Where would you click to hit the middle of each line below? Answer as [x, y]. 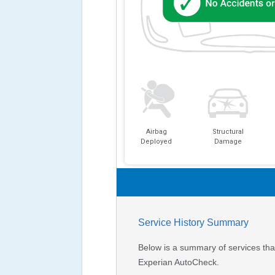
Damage [228, 142]
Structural [228, 132]
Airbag [156, 132]
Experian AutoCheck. [178, 262]
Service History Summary [193, 223]
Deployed [157, 142]
